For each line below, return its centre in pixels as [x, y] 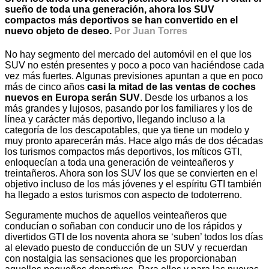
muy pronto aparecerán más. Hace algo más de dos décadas [134, 141]
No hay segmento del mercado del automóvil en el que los [128, 55]
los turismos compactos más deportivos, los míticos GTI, [123, 152]
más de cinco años [46, 87]
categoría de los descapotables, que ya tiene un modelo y [127, 130]
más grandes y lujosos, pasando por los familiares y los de [129, 109]
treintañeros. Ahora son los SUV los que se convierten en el [131, 174]
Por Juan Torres [150, 31]
